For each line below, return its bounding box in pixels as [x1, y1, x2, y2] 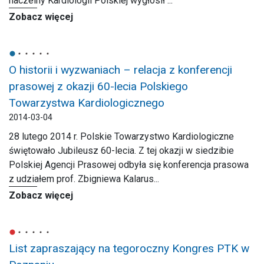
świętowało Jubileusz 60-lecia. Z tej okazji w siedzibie [9, 145, 234, 156]
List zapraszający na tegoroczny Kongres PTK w [9, 242, 249, 255]
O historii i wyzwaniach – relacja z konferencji [9, 63, 232, 77]
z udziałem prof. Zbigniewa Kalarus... [9, 173, 159, 184]
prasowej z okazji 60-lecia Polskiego [9, 80, 188, 93]
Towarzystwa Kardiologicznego [9, 96, 164, 110]
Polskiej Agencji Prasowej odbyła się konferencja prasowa [9, 159, 249, 170]
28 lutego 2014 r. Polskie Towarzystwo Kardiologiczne [9, 131, 234, 142]
